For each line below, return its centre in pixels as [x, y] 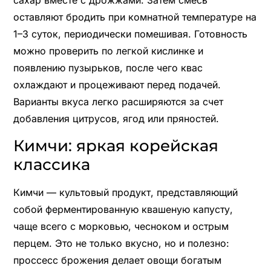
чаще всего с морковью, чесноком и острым [121, 227]
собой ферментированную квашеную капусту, [123, 210]
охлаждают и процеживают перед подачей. [117, 85]
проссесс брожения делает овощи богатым [117, 260]
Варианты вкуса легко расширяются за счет [118, 102]
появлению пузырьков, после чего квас [108, 68]
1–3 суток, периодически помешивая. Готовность [130, 34]
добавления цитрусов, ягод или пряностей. [116, 119]
